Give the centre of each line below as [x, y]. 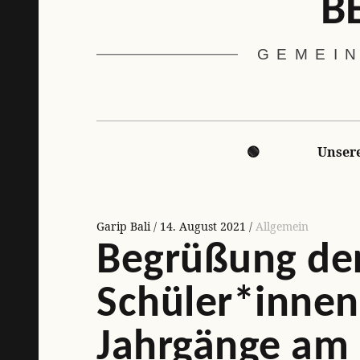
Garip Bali [125, 226]
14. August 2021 [203, 226]
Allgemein [282, 226]
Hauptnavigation [132, 125]
